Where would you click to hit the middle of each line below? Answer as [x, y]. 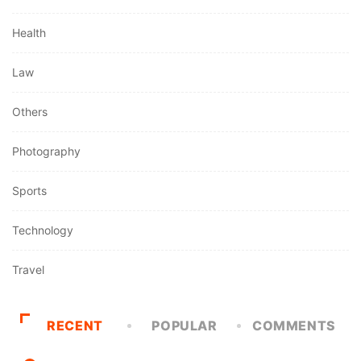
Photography [46, 151]
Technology [43, 230]
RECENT [75, 326]
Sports [29, 191]
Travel [28, 270]
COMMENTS [294, 326]
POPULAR [185, 326]
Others [30, 112]
